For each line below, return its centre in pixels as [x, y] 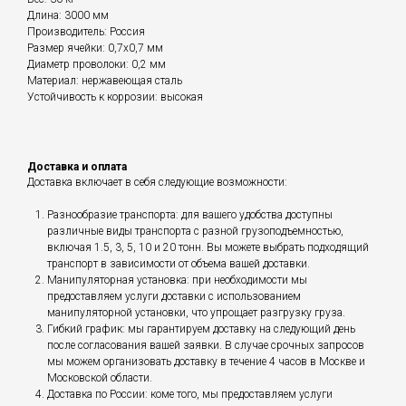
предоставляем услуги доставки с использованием [174, 297]
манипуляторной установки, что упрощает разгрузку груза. [196, 313]
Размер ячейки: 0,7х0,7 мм [95, 48]
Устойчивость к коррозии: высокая [115, 97]
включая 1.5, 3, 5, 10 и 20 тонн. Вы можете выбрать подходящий [208, 248]
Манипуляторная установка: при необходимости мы [177, 280]
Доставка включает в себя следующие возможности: [157, 183]
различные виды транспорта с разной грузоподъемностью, [195, 232]
